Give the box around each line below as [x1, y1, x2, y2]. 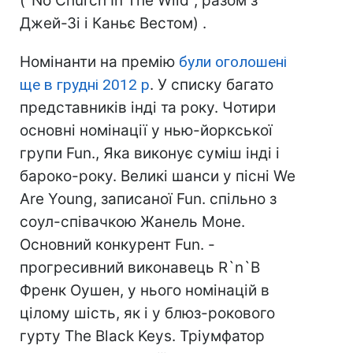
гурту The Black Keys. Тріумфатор [20, 327, 265, 345]
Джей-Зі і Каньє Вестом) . [20, 14, 206, 32]
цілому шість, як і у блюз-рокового [20, 304, 275, 322]
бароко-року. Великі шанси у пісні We [20, 167, 295, 185]
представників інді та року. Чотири [20, 98, 276, 117]
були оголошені [179, 53, 287, 71]
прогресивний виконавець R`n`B [20, 258, 260, 277]
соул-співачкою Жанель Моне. [20, 213, 245, 231]
